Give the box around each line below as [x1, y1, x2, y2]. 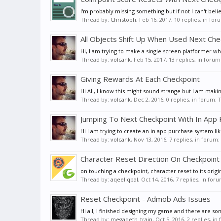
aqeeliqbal [110, 176, 138, 184]
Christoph [110, 16, 136, 24]
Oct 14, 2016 [141, 176, 173, 184]
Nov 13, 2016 [134, 136, 166, 144]
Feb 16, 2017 [139, 16, 171, 24]
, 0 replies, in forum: [163, 96, 218, 104]
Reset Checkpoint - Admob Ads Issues [80, 194, 211, 204]
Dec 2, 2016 [134, 96, 163, 104]
